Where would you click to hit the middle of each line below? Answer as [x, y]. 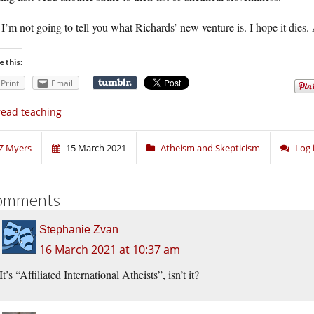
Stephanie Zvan [79, 230]
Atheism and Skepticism [210, 148]
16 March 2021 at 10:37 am [110, 250]
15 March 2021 [96, 148]
